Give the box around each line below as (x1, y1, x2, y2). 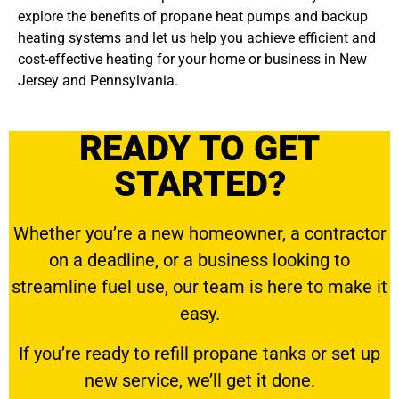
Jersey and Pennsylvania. (18, 71, 178, 89)
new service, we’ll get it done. (84, 369, 315, 391)
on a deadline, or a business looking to (49, 249, 350, 272)
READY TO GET (79, 127, 320, 170)
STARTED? (113, 163, 286, 206)
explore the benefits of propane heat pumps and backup (18, 7, 368, 25)
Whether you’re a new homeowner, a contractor (12, 223, 387, 245)
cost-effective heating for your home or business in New (18, 50, 367, 68)
